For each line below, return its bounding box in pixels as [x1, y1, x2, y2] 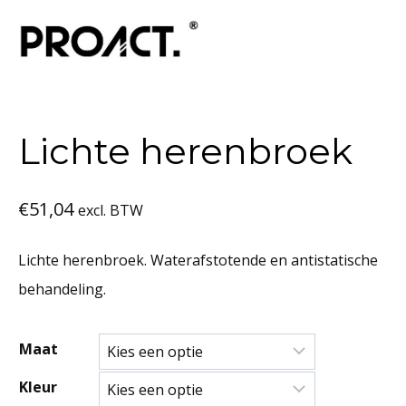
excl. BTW [78, 200, 143, 220]
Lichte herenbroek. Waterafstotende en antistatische [18, 250, 378, 270]
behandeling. [18, 279, 106, 299]
